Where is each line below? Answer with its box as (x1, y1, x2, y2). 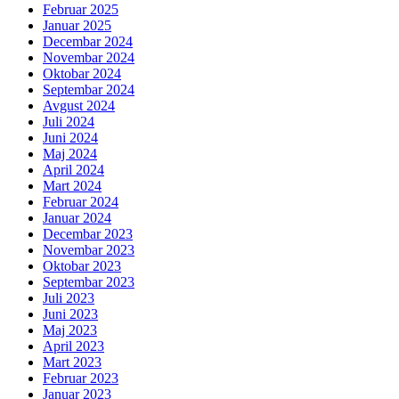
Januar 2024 (43, 210, 111, 226)
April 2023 (43, 338, 104, 354)
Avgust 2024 (43, 98, 115, 114)
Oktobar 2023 (43, 258, 121, 274)
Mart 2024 (43, 178, 102, 194)
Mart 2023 (43, 354, 102, 370)
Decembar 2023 (43, 226, 133, 242)
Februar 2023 (43, 370, 118, 387)
